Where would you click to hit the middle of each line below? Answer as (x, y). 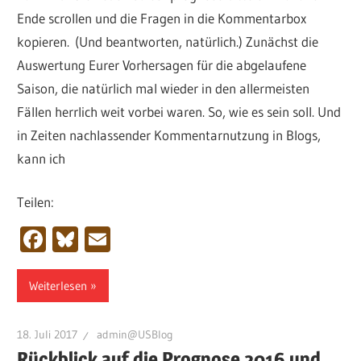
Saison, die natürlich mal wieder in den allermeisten (164, 88)
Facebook (99, 239)
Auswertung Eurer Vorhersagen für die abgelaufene (162, 64)
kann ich (41, 158)
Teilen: (36, 202)
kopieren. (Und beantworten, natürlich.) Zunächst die (168, 41)
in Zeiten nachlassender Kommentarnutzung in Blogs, (169, 135)
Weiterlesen (58, 285)
